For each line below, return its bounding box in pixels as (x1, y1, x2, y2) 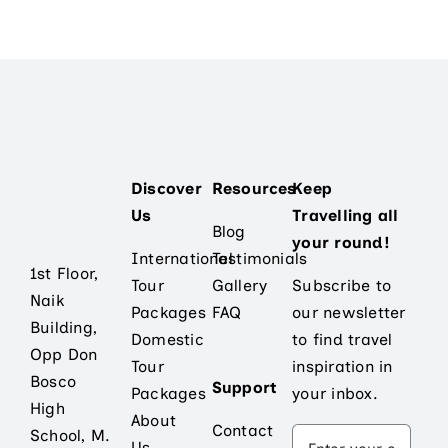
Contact (211, 421, 274, 441)
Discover (130, 179, 202, 199)
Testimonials (211, 249, 308, 269)
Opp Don (29, 344, 98, 364)
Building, (29, 317, 98, 337)
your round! (292, 233, 390, 253)
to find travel (292, 330, 393, 350)
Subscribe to (292, 276, 392, 296)
